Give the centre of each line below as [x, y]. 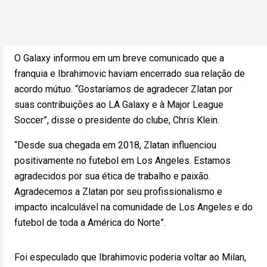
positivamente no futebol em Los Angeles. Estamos [122, 161]
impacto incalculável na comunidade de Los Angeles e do [133, 207]
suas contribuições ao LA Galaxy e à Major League [119, 105]
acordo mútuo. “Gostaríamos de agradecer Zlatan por [123, 89]
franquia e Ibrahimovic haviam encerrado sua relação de [130, 74]
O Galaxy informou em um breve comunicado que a [119, 58]
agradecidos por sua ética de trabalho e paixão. [112, 176]
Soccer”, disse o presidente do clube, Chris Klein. [117, 120]
